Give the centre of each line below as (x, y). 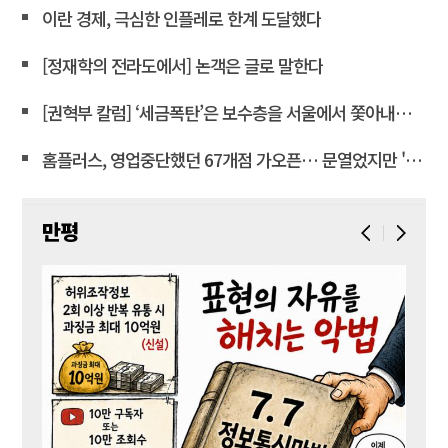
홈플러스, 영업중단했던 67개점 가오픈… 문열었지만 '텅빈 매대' (224, 160)
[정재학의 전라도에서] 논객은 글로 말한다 (183, 66)
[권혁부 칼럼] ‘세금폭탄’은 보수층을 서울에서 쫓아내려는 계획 (219, 113)
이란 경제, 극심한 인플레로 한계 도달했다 (182, 19)
